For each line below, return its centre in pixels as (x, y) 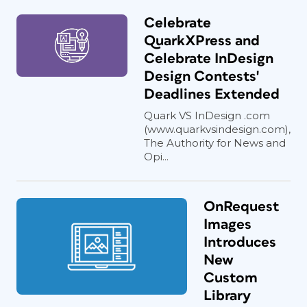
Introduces (240, 242)
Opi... (156, 157)
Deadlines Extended (212, 94)
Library (227, 296)
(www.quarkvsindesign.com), (217, 129)
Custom (231, 278)
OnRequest (242, 207)
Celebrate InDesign (209, 59)
